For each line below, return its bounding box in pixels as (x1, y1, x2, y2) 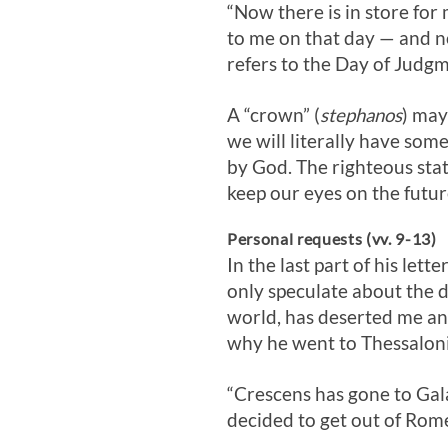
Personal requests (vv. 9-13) (227, 229, 437, 249)
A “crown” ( (227, 104, 320, 127)
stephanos (320, 104, 402, 127)
